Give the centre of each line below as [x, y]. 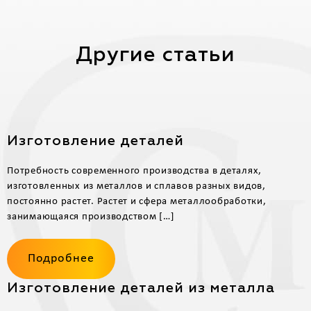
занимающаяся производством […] [91, 217]
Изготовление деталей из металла [141, 288]
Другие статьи [155, 56]
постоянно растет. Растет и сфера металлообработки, [137, 202]
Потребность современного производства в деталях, [134, 171]
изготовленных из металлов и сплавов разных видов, [136, 186]
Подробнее [61, 259]
